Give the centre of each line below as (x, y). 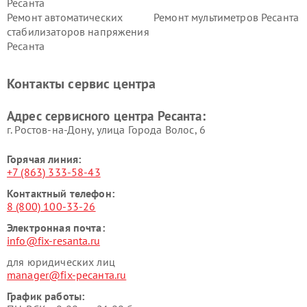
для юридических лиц (61, 262)
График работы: (46, 296)
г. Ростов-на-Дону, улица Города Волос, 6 (106, 130)
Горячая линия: (44, 159)
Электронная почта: (56, 228)
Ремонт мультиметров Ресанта (226, 17)
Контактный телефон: (61, 193)
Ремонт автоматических (65, 17)
